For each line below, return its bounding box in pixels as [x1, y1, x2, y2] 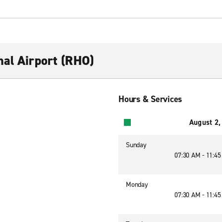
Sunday [126, 140, 147, 150]
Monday [126, 180, 148, 189]
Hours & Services [118, 93, 182, 105]
